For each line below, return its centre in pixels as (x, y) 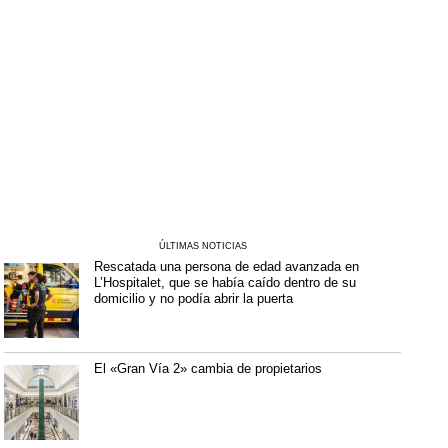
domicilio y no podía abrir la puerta (194, 299)
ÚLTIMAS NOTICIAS (202, 246)
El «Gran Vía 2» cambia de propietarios (210, 369)
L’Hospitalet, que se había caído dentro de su (225, 283)
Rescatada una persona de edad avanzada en (227, 267)
